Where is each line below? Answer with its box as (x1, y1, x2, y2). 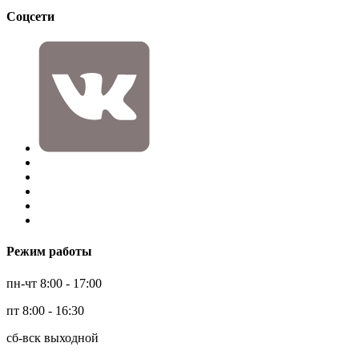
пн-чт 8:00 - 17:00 (6, 276, 102, 290)
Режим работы (6, 244, 92, 259)
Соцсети (6, 9, 54, 23)
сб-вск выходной (6, 330, 99, 345)
